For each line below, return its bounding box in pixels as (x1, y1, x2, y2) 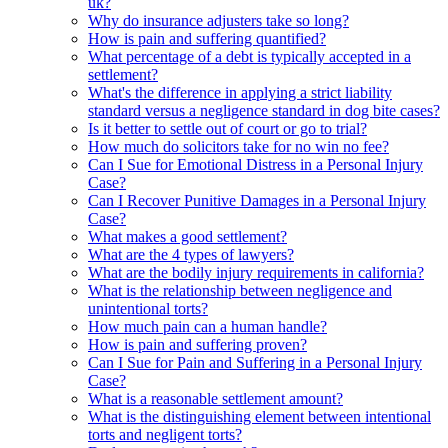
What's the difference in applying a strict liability (88, 83, 392, 101)
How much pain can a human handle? (88, 317, 327, 335)
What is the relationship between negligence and (88, 281, 392, 299)
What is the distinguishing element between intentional (88, 407, 431, 425)
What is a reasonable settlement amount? (88, 389, 343, 407)
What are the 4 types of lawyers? (88, 245, 294, 263)
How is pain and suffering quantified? (88, 29, 326, 47)
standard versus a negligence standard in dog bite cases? (88, 101, 440, 119)
